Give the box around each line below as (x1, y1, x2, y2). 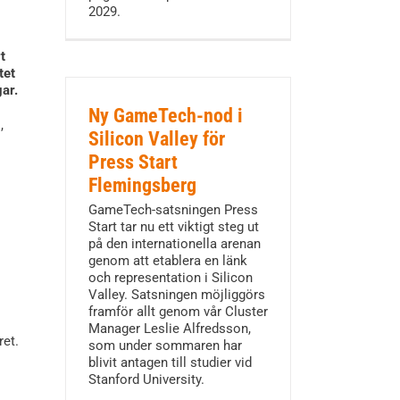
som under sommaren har (87, 337, 242, 354)
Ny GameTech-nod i (87, 104, 243, 127)
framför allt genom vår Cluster (87, 304, 268, 320)
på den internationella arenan (87, 236, 261, 252)
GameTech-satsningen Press (87, 202, 258, 218)
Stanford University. (87, 371, 204, 387)
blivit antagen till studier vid (87, 354, 252, 371)
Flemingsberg (87, 174, 196, 196)
